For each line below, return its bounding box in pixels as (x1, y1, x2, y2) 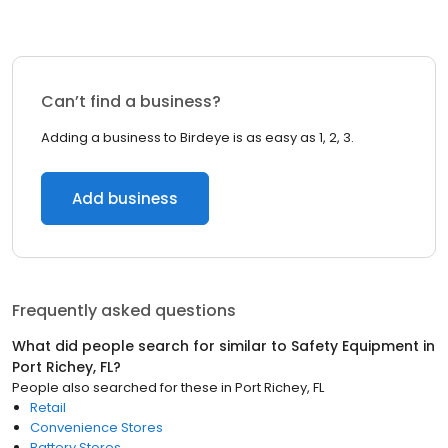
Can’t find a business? (41, 90, 221, 113)
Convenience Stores (30, 418, 163, 437)
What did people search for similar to (12, 336, 291, 356)
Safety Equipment (291, 336, 419, 356)
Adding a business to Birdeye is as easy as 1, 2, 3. (41, 128, 354, 147)
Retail (30, 398, 66, 417)
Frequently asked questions (12, 299, 236, 322)
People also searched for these (12, 378, 218, 397)
